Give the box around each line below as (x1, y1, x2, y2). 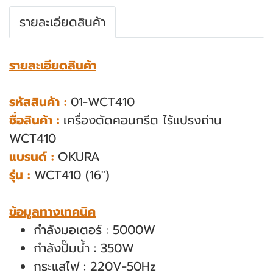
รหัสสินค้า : (9, 93, 66, 111)
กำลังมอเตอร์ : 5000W (34, 221, 155, 239)
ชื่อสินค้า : (9, 111, 59, 129)
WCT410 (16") (30, 166, 110, 184)
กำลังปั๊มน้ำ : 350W (34, 239, 134, 257)
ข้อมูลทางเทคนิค (9, 202, 96, 221)
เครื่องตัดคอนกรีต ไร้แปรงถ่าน (59, 111, 222, 129)
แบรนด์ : (9, 147, 54, 166)
